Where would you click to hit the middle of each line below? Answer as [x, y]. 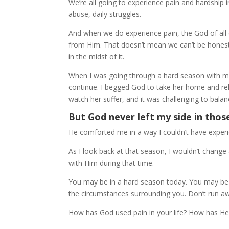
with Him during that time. [111, 163]
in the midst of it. [97, 56]
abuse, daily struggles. [105, 14]
